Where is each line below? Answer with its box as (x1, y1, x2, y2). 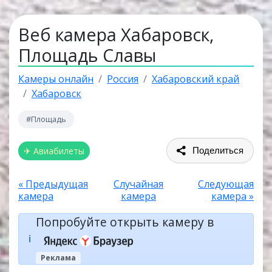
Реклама (40, 252, 76, 263)
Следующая (198, 177, 254, 191)
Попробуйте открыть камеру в (36, 214, 214, 230)
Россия (107, 72, 138, 86)
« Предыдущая (18, 177, 88, 191)
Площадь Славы (18, 43, 156, 67)
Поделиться (192, 145, 243, 155)
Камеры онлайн (18, 72, 93, 86)
